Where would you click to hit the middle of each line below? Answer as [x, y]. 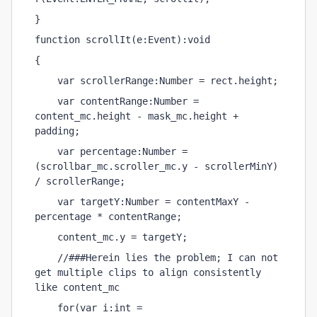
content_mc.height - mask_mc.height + [137, 116]
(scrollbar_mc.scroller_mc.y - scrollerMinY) [156, 166]
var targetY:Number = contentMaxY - [142, 202]
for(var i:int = [88, 308]
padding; [57, 131]
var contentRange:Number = [117, 101]
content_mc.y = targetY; [111, 237]
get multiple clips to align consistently [148, 272]
